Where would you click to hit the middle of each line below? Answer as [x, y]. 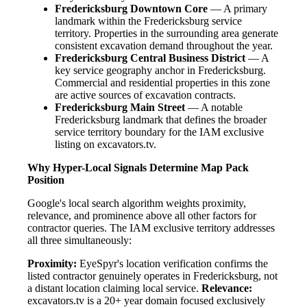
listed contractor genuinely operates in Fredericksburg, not [152, 276]
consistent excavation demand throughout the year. [164, 46]
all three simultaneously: [79, 241]
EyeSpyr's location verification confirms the [172, 264]
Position [46, 180]
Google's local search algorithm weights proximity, [137, 204]
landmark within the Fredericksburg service [148, 21]
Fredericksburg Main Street [120, 108]
